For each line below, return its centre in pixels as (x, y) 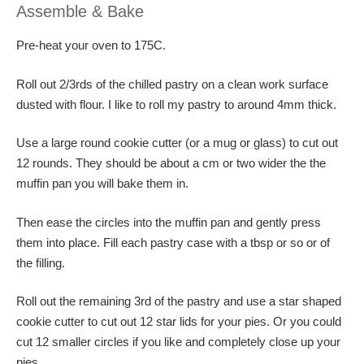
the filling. (41, 262)
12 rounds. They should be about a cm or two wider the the (171, 163)
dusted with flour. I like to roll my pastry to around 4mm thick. (176, 104)
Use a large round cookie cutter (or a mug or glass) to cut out (177, 143)
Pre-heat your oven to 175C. (91, 45)
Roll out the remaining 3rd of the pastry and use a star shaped (179, 301)
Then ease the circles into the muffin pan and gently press (169, 222)
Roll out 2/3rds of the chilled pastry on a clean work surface (172, 84)
